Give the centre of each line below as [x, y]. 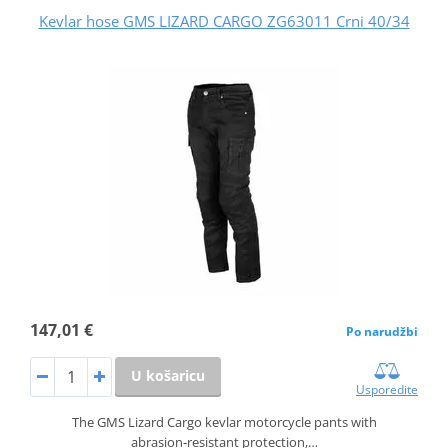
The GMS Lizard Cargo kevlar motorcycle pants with [224, 421]
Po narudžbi [382, 331]
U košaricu [167, 375]
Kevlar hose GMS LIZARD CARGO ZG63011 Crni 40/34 [224, 20]
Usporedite [387, 389]
